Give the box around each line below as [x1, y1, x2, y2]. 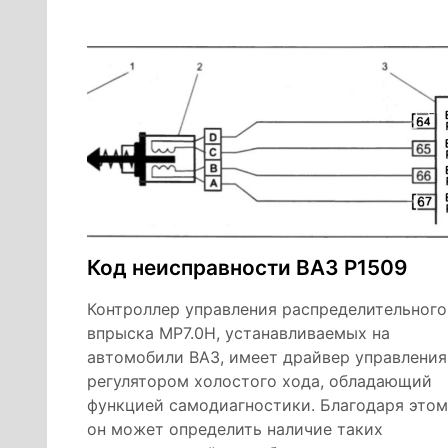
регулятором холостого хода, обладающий [87, 370, 432, 391]
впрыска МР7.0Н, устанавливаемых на [87, 322, 390, 343]
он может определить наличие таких [87, 418, 383, 439]
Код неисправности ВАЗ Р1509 [87, 254, 407, 280]
